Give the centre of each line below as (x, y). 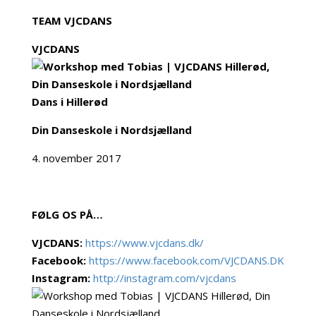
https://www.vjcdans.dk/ (144, 243)
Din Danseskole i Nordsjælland (113, 130)
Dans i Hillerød (69, 102)
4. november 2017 (76, 158)
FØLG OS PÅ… (67, 214)
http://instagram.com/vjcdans (164, 278)
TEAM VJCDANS (72, 20)
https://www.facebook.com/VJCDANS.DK (186, 260)
